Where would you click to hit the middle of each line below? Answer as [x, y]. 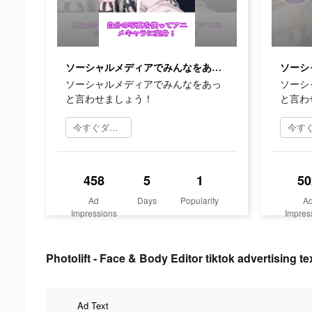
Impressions [94, 212]
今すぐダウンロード [114, 127]
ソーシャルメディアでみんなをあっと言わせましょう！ [217, 68]
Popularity [200, 200]
